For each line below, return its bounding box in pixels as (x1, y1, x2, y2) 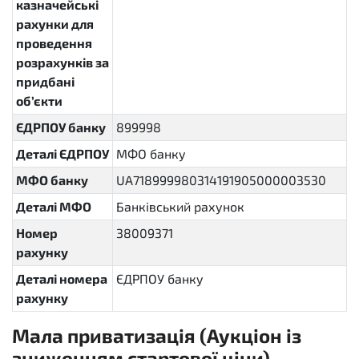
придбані (16, 74, 75, 89)
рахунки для (16, 16, 94, 31)
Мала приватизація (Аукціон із (12, 324, 301, 347)
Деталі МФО (16, 199, 91, 214)
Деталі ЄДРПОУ (16, 146, 109, 161)
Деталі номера (16, 271, 107, 286)
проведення (16, 35, 92, 50)
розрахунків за (16, 54, 109, 70)
